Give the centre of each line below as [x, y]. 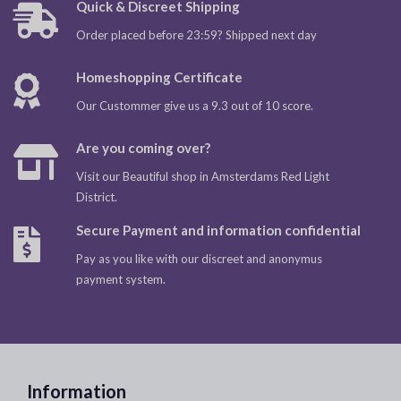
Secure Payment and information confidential [218, 230]
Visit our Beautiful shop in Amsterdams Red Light [203, 176]
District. [97, 197]
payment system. [121, 279]
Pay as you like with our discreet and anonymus [199, 259]
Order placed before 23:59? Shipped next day [196, 35]
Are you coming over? [143, 148]
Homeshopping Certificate [159, 77]
